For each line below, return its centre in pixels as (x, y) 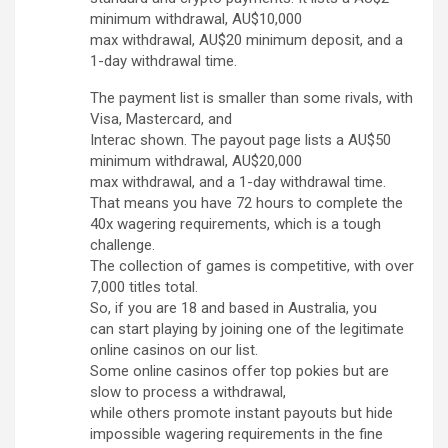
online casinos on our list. (174, 350)
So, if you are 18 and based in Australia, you (233, 308)
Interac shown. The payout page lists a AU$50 (240, 140)
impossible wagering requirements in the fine (236, 434)
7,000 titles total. (144, 287)
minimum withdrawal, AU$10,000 (196, 19)
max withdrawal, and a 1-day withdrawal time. (238, 182)
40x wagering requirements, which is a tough (235, 224)
